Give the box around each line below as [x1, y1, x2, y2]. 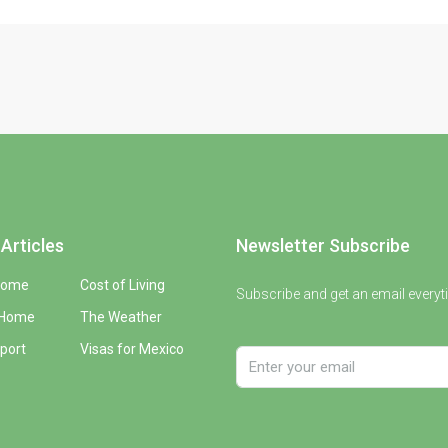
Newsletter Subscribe [236, 234, 410, 256]
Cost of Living [79, 276, 165, 293]
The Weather [79, 308, 162, 325]
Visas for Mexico [79, 340, 184, 357]
